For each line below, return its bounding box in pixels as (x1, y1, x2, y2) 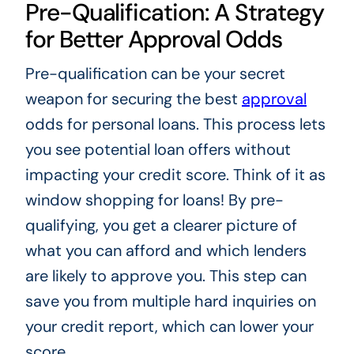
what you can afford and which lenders (24, 240, 307, 262)
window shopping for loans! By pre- (24, 190, 284, 211)
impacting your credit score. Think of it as (24, 164, 326, 186)
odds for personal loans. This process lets (24, 114, 326, 135)
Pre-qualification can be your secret (24, 63, 285, 85)
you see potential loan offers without (24, 139, 291, 160)
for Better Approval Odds (24, 24, 283, 55)
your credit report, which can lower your (24, 316, 314, 337)
